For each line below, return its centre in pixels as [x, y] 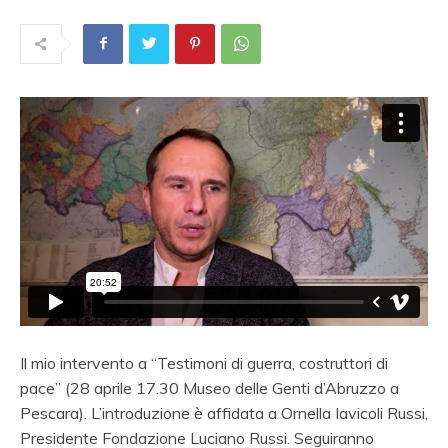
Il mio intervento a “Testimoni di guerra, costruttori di [204, 363]
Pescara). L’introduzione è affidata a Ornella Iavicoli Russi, [224, 413]
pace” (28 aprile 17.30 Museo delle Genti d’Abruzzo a [209, 388]
